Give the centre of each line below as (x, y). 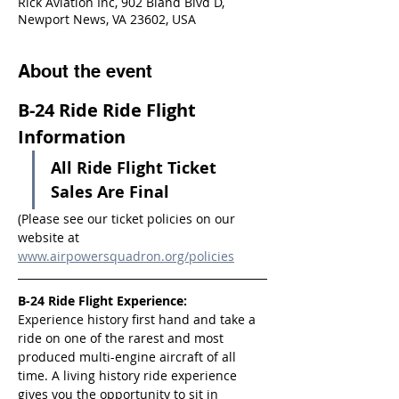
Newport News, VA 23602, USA (107, 19)
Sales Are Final (110, 192)
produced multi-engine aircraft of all (129, 357)
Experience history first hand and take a (138, 319)
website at (50, 237)
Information (72, 137)
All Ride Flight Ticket (136, 168)
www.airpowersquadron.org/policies (126, 256)
